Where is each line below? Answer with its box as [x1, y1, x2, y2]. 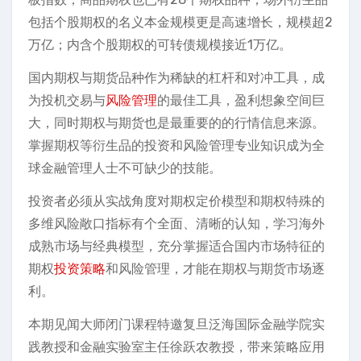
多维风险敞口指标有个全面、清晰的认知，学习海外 [28, 216, 325, 231]
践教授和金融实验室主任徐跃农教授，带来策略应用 [28, 339, 325, 355]
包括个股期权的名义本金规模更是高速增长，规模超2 [28, 15, 333, 30]
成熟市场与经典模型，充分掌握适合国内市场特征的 [28, 239, 325, 254]
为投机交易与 [28, 93, 106, 108]
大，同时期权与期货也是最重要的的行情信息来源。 [28, 115, 325, 131]
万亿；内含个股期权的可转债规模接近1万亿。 [28, 37, 292, 52]
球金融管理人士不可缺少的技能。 [28, 160, 222, 176]
